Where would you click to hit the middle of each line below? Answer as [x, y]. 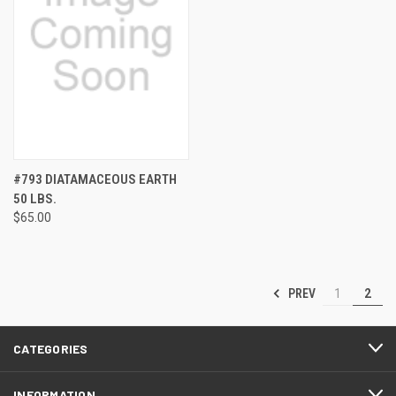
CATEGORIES [51, 348]
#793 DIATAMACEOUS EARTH [95, 179]
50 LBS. [35, 198]
